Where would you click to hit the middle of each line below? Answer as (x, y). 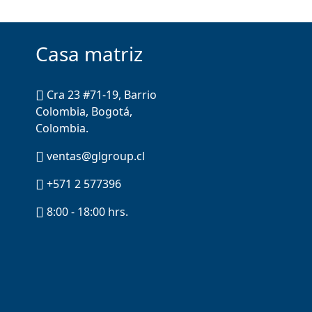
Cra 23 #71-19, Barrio (100, 95)
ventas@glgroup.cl (94, 156)
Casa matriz (89, 54)
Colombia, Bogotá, (84, 111)
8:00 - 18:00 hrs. (86, 212)
